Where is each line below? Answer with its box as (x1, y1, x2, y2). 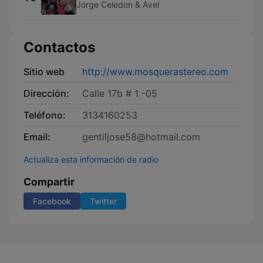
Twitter (90, 196, 117, 206)
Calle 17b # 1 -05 (82, 87, 157, 99)
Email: (23, 131, 50, 143)
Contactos (23, 39, 95, 56)
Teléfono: (23, 109, 66, 121)
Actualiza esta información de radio (23, 154, 159, 164)
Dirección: (23, 87, 69, 99)
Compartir (23, 176, 75, 188)
